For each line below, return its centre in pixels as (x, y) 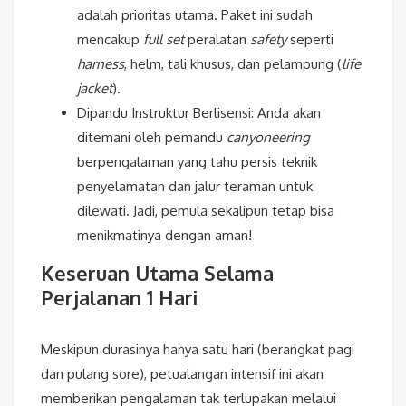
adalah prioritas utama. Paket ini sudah (195, 15)
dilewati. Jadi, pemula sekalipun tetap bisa (206, 211)
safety (268, 40)
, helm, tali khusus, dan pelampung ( (233, 64)
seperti (310, 40)
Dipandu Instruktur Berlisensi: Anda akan (199, 113)
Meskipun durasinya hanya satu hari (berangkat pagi (198, 350)
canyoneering (268, 138)
